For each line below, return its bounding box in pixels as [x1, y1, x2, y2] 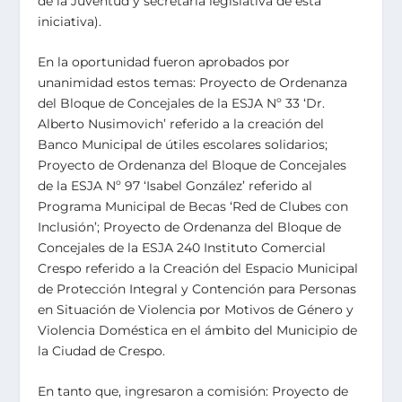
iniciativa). [38, 13, 102, 30]
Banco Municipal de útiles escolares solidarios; [38, 135, 328, 153]
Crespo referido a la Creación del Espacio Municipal [38, 259, 359, 276]
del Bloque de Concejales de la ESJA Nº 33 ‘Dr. [38, 94, 326, 111]
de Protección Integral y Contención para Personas [38, 280, 357, 297]
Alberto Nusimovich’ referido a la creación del [38, 115, 325, 132]
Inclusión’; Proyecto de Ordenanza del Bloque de [38, 218, 342, 235]
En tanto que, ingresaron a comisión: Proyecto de [38, 383, 349, 400]
